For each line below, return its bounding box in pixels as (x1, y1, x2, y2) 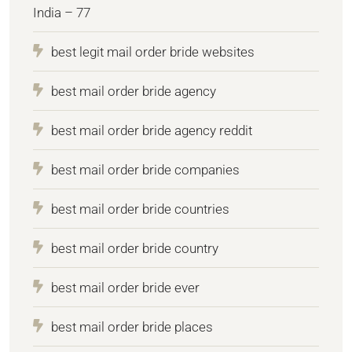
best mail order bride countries (51, 200, 229, 217)
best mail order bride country (51, 240, 218, 256)
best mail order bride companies (51, 161, 240, 178)
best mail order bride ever (51, 279, 200, 295)
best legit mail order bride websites (51, 43, 255, 60)
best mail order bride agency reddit (51, 122, 252, 138)
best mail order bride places (51, 318, 213, 335)
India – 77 (33, 4, 90, 20)
